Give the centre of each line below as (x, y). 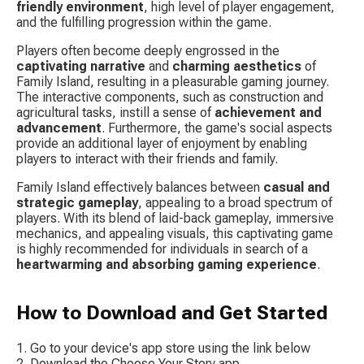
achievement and (270, 112)
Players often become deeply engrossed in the (149, 50)
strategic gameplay (77, 202)
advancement (59, 128)
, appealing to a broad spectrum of (237, 202)
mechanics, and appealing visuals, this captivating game (176, 233)
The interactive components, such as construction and (171, 97)
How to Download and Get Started (172, 312)
